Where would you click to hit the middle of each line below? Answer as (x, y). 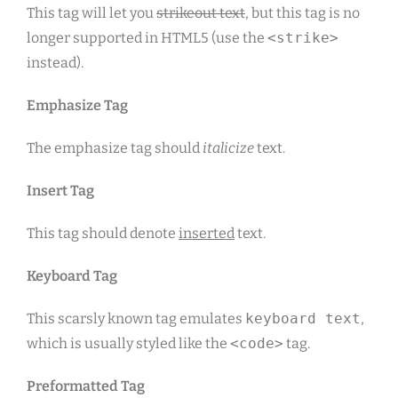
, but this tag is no (302, 13)
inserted (207, 234)
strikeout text (201, 13)
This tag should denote (103, 234)
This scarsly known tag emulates (136, 319)
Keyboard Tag (72, 276)
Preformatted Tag (86, 386)
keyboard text (303, 319)
